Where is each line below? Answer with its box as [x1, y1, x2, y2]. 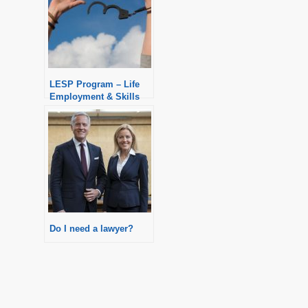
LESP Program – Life [49, 78, 140, 89]
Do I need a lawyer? [49, 223, 133, 234]
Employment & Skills [49, 91, 140, 102]
